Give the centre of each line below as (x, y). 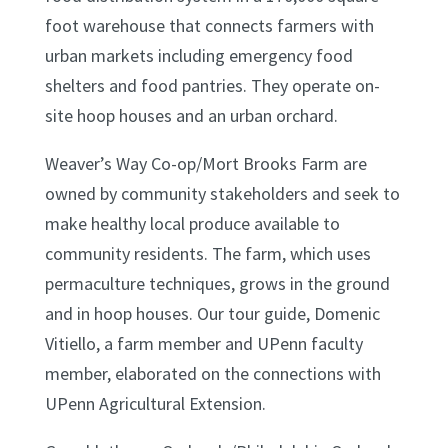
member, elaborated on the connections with (212, 373)
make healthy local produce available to (192, 223)
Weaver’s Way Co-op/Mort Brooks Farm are (205, 163)
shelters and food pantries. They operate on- (212, 85)
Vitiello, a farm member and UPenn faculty (203, 343)
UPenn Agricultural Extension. (155, 403)
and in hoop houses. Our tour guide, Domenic (212, 313)
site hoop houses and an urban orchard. (191, 115)
